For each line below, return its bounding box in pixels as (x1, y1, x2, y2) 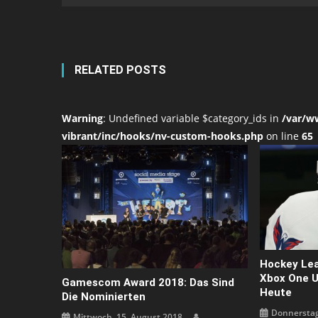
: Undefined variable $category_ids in (103, 111, 282, 125)
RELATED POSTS (75, 63, 166, 77)
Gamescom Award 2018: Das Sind (62, 276, 235, 290)
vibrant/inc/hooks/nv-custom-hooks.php (62, 129, 263, 143)
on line (263, 129, 302, 143)
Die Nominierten (62, 290, 146, 304)
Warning (62, 111, 103, 125)
